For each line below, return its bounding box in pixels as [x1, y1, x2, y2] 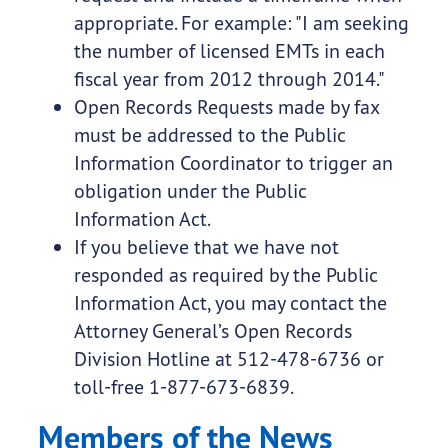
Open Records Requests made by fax [73, 94, 379, 120]
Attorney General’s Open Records [73, 318, 352, 344]
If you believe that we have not [73, 234, 339, 260]
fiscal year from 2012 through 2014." [73, 66, 385, 92]
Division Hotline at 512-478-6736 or [73, 346, 384, 372]
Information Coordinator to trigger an [73, 150, 393, 176]
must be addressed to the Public [73, 122, 346, 148]
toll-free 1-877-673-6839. [73, 374, 294, 400]
